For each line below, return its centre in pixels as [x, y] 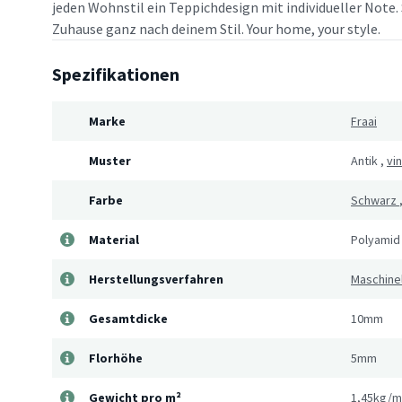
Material [114, 240]
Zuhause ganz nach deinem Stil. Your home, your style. [216, 29]
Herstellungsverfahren [156, 280]
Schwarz [374, 201]
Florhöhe [116, 358]
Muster [110, 161]
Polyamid [376, 240]
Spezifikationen [116, 74]
